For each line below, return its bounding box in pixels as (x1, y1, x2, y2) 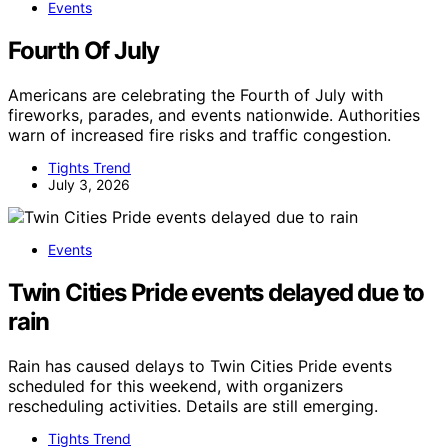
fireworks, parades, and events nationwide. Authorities (8, 105, 420, 126)
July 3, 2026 (48, 176, 130, 194)
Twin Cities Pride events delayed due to (8, 278, 425, 308)
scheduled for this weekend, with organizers (8, 375, 343, 396)
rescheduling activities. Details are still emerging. (8, 395, 378, 416)
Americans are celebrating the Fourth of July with (8, 85, 383, 106)
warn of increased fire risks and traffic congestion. (8, 125, 391, 146)
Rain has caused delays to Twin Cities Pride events (8, 355, 392, 376)
